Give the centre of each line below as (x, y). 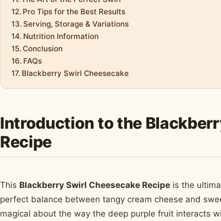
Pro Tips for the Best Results (74, 12)
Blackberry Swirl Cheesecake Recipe (95, 185)
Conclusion (43, 49)
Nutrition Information (61, 37)
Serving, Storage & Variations (76, 24)
